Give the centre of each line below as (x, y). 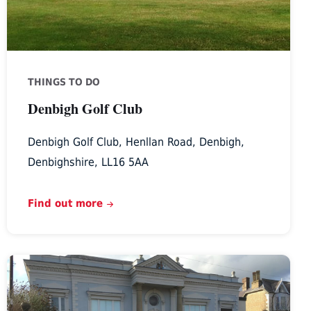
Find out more (65, 203)
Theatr (24, 263)
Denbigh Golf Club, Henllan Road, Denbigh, (136, 142)
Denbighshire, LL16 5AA (88, 162)
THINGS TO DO (64, 82)
